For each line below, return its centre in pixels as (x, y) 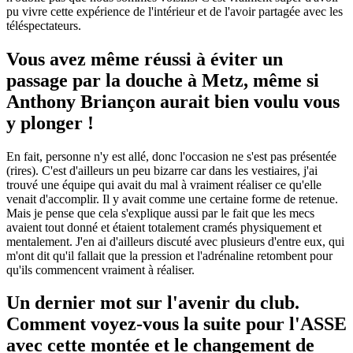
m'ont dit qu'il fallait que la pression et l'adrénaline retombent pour (169, 255)
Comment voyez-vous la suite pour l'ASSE (176, 324)
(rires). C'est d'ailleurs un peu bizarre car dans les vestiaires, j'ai (162, 170)
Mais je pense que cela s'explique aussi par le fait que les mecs (160, 213)
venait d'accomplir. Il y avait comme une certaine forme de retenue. (172, 199)
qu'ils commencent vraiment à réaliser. (100, 269)
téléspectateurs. (44, 25)
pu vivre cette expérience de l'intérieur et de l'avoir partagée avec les (175, 11)
